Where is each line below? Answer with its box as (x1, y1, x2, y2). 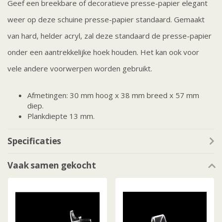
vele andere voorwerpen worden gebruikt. (7, 63, 152, 74)
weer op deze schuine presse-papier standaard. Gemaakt (7, 14, 205, 25)
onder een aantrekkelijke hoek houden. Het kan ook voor (7, 47, 199, 57)
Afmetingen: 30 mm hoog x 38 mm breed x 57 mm (27, 90, 199, 101)
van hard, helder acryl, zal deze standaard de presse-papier (7, 31, 212, 41)
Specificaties (7, 135, 61, 147)
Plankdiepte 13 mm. (27, 111, 95, 121)
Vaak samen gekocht (7, 160, 96, 171)
